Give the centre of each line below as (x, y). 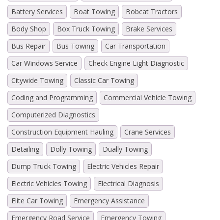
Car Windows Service (44, 63)
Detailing (25, 149)
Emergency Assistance (109, 200)
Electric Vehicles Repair (123, 166)
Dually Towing (125, 149)
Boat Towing (94, 11)
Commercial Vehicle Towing (148, 97)
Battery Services (37, 11)
